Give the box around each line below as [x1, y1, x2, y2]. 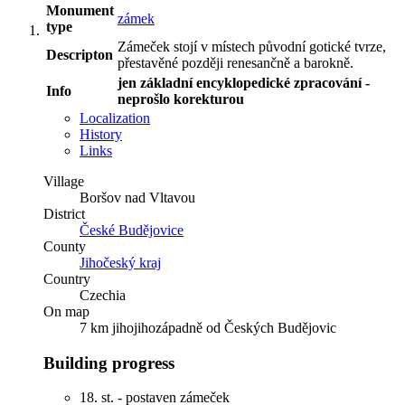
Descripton [46, 46, 113, 62]
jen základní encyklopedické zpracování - [118, 74, 370, 90]
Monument [46, 2, 114, 18]
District [43, 205, 85, 221]
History [80, 126, 122, 142]
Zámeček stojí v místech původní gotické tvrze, [118, 38, 386, 54]
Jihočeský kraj [80, 254, 161, 270]
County [43, 238, 86, 254]
